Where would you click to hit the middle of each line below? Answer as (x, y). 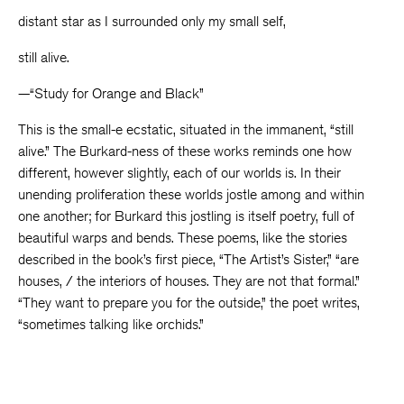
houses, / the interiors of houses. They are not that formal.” (189, 281)
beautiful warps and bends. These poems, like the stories (183, 238)
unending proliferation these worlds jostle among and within (191, 194)
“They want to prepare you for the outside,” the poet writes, (189, 303)
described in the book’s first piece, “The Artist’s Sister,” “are (188, 259)
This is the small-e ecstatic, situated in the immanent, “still (186, 129)
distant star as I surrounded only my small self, (152, 21)
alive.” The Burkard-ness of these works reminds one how (185, 151)
